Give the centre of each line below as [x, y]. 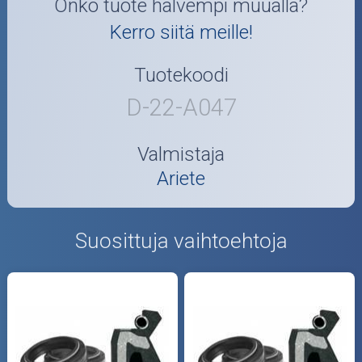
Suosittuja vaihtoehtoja [181, 241]
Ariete [181, 179]
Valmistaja [181, 155]
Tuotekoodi [181, 75]
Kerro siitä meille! [181, 33]
